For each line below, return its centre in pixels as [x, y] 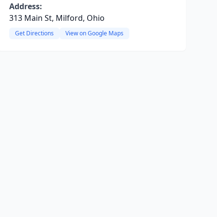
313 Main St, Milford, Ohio [57, 18]
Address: [25, 6]
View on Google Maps [94, 33]
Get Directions [34, 33]
